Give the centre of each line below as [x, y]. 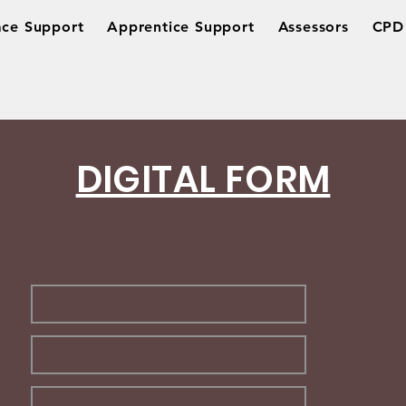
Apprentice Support [181, 27]
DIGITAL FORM [203, 179]
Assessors [313, 27]
